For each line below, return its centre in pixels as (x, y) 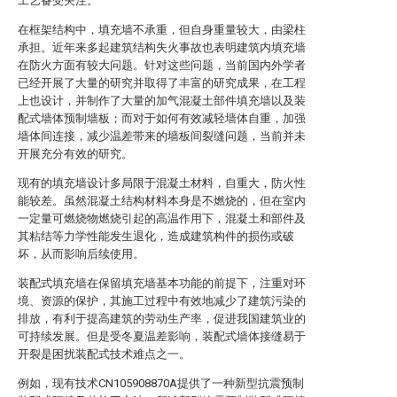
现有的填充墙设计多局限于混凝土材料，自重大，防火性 (162, 183)
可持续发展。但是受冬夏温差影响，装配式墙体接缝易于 (162, 336)
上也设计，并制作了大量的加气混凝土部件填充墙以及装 (162, 101)
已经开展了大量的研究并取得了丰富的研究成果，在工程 (162, 83)
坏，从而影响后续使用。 (81, 254)
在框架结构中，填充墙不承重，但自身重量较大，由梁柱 (162, 30)
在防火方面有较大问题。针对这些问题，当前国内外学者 (162, 65)
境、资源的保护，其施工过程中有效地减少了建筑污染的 (162, 301)
